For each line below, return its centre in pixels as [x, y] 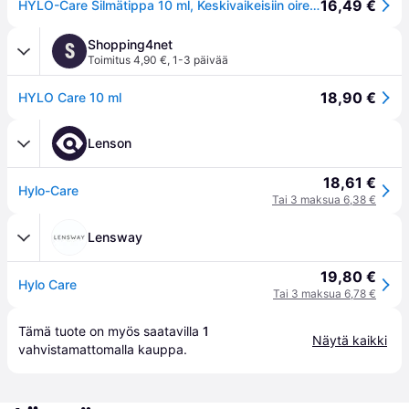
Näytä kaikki [350, 340]
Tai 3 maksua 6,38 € [324, 199]
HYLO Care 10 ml [70, 97]
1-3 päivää [200, 60]
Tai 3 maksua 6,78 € [325, 294]
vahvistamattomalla [78, 349]
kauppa [161, 349]
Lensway [115, 237]
